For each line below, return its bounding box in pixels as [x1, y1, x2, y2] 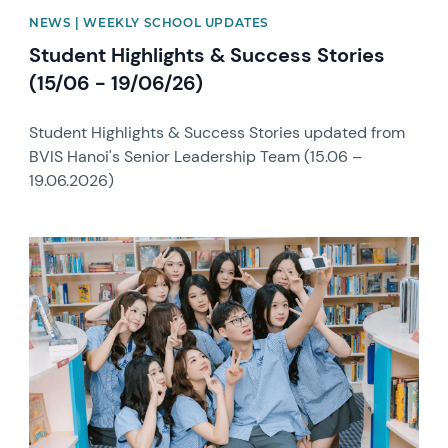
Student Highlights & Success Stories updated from [29, 122, 406, 143]
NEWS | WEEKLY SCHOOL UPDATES [29, 15, 269, 30]
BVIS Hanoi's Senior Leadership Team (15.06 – [29, 146, 363, 167]
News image [28, 235, 118, 256]
